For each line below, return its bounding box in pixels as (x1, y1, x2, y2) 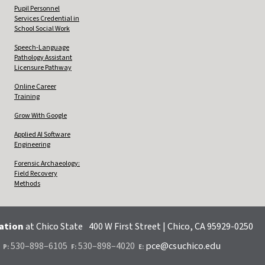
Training (14, 91, 40, 102)
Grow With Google (14, 110, 67, 121)
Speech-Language (14, 42, 69, 53)
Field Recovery (14, 168, 57, 179)
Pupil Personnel (14, 3, 60, 14)
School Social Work (14, 23, 70, 34)
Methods (14, 178, 40, 189)
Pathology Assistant (14, 52, 72, 63)
